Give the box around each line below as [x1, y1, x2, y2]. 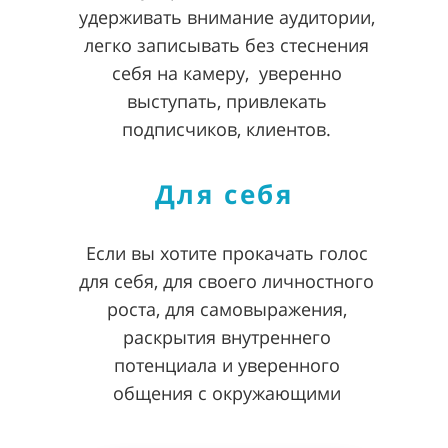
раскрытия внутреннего [122, 325, 331, 349]
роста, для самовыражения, [106, 297, 347, 321]
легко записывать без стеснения [84, 33, 370, 57]
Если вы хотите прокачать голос [85, 241, 368, 265]
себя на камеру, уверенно [111, 61, 342, 85]
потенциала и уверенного [113, 353, 340, 377]
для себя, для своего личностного [79, 269, 374, 293]
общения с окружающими [112, 381, 341, 405]
